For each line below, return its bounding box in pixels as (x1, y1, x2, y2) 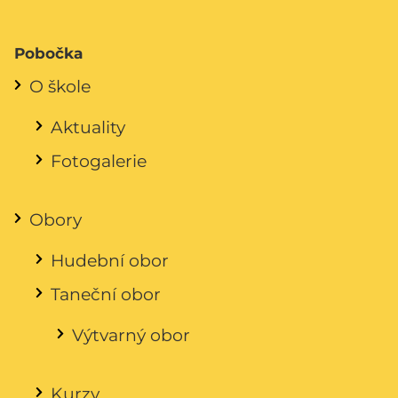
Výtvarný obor (72, 324, 190, 346)
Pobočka (14, 44, 83, 63)
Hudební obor (51, 250, 169, 272)
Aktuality (51, 116, 125, 139)
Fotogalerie (51, 150, 147, 172)
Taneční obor (51, 283, 161, 306)
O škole (29, 76, 91, 98)
